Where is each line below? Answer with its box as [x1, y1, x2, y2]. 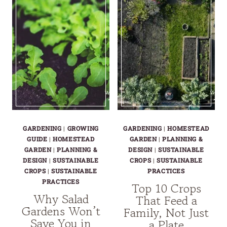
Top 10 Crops [131, 179, 201, 198]
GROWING [67, 124, 99, 133]
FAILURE [75, 67, 106, 77]
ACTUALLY [181, 28, 219, 37]
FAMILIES [75, 4, 110, 13]
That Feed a [135, 192, 197, 210]
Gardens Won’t [21, 202, 100, 220]
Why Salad [33, 190, 89, 208]
